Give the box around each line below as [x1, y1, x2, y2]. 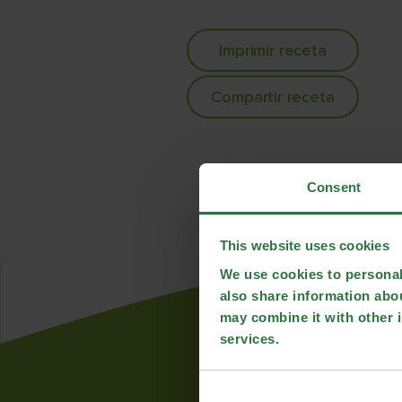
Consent [307, 179, 361, 195]
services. [219, 330, 279, 346]
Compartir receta [211, 86, 335, 107]
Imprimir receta [219, 39, 327, 60]
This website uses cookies [219, 238, 389, 253]
